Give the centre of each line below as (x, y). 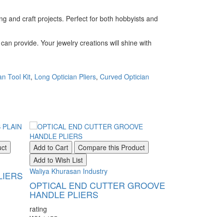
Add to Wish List (58, 160)
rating (38, 209)
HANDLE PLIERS (64, 194)
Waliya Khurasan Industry (69, 171)
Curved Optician (124, 77)
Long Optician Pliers (65, 77)
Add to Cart (51, 147)
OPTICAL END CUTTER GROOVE (97, 185)
